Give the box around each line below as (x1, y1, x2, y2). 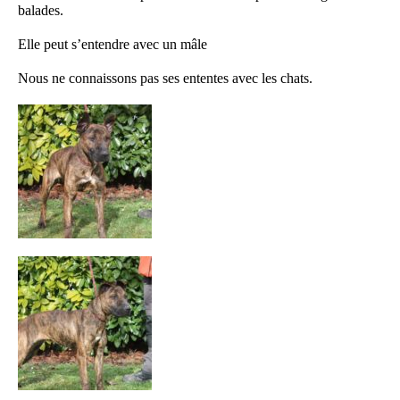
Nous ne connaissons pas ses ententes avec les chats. (18, 70, 313, 86)
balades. (18, 2, 64, 18)
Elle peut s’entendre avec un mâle (18, 36, 208, 52)
